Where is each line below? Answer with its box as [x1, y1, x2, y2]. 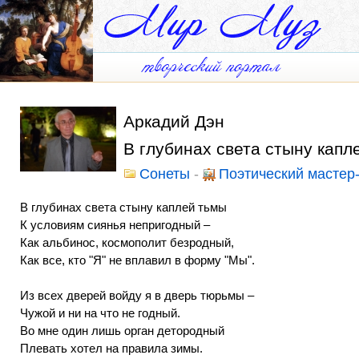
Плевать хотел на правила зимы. [20, 341, 203, 355]
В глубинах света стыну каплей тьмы [20, 200, 227, 214]
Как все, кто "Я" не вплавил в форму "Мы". [20, 253, 255, 267]
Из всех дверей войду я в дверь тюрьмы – [20, 288, 254, 302]
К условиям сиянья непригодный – [20, 218, 210, 232]
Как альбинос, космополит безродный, [20, 236, 234, 249]
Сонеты [139, 166, 190, 182]
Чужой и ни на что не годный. [20, 306, 180, 320]
